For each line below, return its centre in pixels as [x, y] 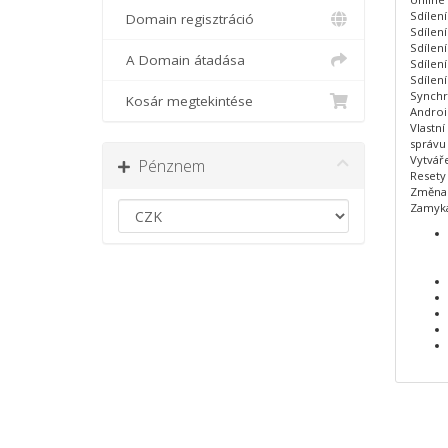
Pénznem [167, 166]
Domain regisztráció [186, 19]
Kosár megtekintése [185, 101]
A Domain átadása [181, 60]
